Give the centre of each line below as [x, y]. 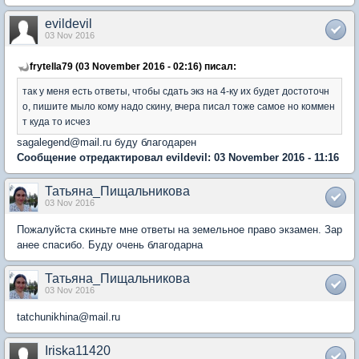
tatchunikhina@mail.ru [69, 317]
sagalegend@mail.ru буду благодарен [107, 142]
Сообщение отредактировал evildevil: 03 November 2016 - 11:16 [178, 157]
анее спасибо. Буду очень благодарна [110, 245]
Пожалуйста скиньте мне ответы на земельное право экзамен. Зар [179, 230]
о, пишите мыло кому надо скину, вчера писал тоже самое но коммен [179, 106]
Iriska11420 [78, 351]
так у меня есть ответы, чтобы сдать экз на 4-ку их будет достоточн [176, 91]
